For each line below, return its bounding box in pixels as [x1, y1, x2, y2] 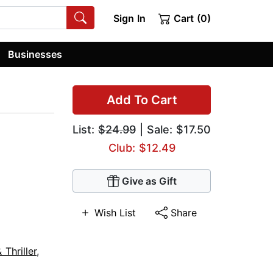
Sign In [113, 12, 146, 24]
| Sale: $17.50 [136, 123, 211, 136]
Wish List [94, 207, 136, 219]
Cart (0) [171, 12, 211, 24]
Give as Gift [121, 175, 177, 188]
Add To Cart [106, 93, 177, 108]
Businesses [8, 48, 63, 60]
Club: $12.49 [108, 141, 175, 155]
